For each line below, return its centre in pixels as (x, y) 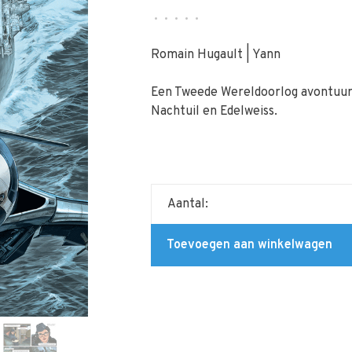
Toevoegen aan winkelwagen (249, 245)
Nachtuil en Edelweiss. (214, 112)
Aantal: (187, 204)
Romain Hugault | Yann (215, 55)
